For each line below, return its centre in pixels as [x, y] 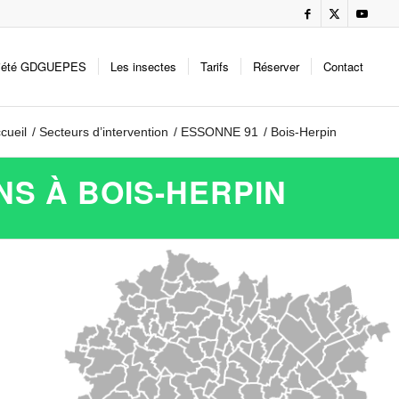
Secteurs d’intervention [104, 132]
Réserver [277, 66]
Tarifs [215, 66]
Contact [344, 66]
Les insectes [144, 66]
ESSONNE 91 [220, 132]
